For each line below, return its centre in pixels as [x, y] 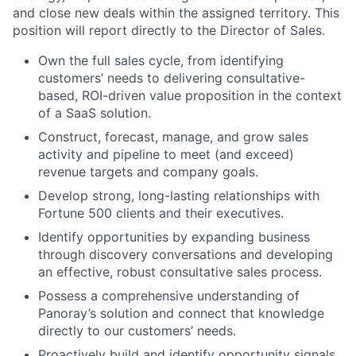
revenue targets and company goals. [148, 171]
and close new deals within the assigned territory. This [176, 12]
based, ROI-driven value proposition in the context [190, 95]
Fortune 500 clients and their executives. [161, 213]
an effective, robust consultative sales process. [180, 271]
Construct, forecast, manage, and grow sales [173, 136]
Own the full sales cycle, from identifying [161, 60]
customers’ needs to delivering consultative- [172, 77]
